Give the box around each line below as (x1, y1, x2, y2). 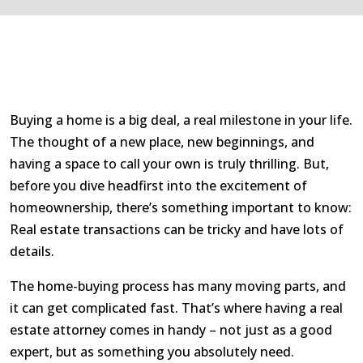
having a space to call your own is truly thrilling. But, (10, 155, 329, 173)
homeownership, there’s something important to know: (10, 199, 352, 217)
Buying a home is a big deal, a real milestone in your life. (10, 111, 352, 130)
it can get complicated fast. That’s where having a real (10, 299, 343, 318)
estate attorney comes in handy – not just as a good (10, 321, 332, 340)
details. (10, 242, 54, 261)
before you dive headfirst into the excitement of (10, 177, 307, 195)
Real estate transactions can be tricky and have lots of (10, 220, 344, 239)
